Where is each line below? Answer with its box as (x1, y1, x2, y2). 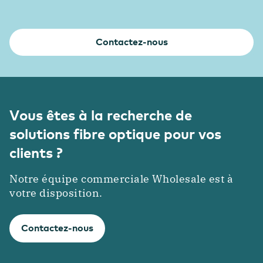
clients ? (9, 142, 63, 162)
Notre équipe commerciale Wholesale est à (9, 172, 234, 186)
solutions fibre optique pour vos (9, 123, 221, 143)
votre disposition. (9, 186, 103, 200)
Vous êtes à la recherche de (9, 104, 192, 124)
